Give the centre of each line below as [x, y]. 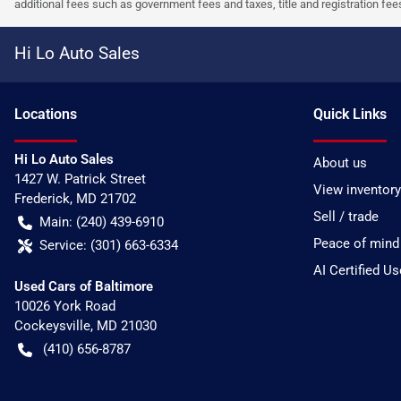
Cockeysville [52, 326]
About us [340, 163]
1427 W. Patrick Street [80, 179]
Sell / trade [346, 217]
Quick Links [350, 115]
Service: [63, 246]
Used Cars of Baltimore [84, 287]
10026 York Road [65, 307]
